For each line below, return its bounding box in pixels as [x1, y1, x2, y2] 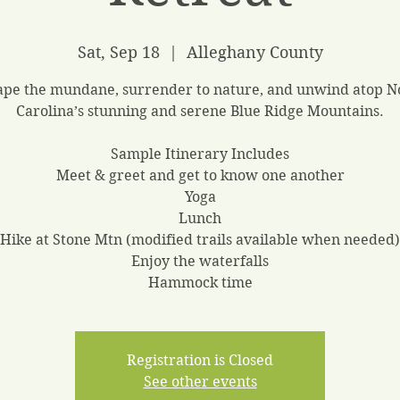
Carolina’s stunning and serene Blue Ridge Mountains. [16, 103, 384, 120]
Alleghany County [186, 43, 323, 62]
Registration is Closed [127, 352, 273, 369]
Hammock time [147, 274, 253, 291]
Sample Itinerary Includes [111, 146, 289, 162]
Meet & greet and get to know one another [55, 167, 345, 184]
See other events [143, 373, 257, 390]
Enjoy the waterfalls [131, 253, 269, 270]
